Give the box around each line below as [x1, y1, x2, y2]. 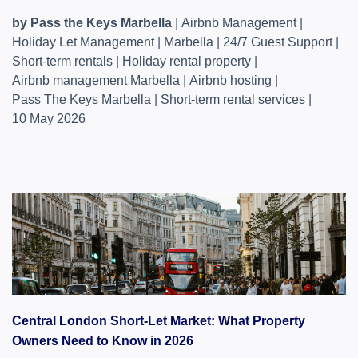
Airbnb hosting [189, 74, 272, 87]
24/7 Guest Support [223, 35, 332, 49]
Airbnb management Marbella [12, 74, 180, 87]
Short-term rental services [161, 93, 305, 106]
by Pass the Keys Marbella [12, 16, 172, 30]
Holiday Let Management [12, 35, 154, 49]
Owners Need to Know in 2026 [12, 334, 193, 348]
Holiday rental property [122, 54, 251, 68]
